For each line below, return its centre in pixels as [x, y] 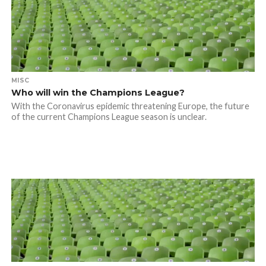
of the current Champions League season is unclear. [109, 117]
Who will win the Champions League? [98, 93]
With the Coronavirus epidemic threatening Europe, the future [130, 106]
